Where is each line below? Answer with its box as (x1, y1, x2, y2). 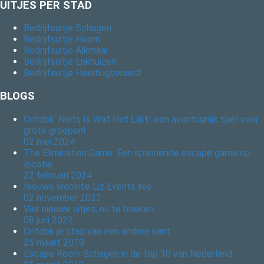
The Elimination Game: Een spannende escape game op (24, 147, 250, 159)
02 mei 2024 (24, 136, 75, 147)
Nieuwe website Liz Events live (24, 180, 152, 192)
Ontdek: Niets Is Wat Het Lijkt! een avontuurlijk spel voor (24, 113, 259, 125)
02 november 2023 (24, 192, 101, 203)
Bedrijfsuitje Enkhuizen (24, 56, 116, 68)
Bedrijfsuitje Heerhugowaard (24, 67, 140, 79)
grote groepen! (24, 124, 86, 136)
